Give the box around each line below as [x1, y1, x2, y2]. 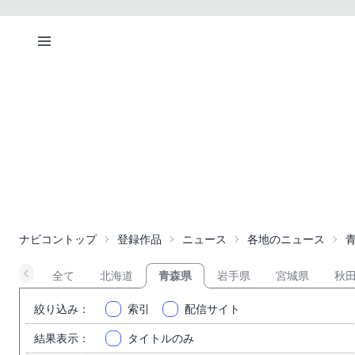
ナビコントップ [19, 233, 97, 246]
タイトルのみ [128, 332, 194, 345]
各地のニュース [247, 233, 325, 246]
